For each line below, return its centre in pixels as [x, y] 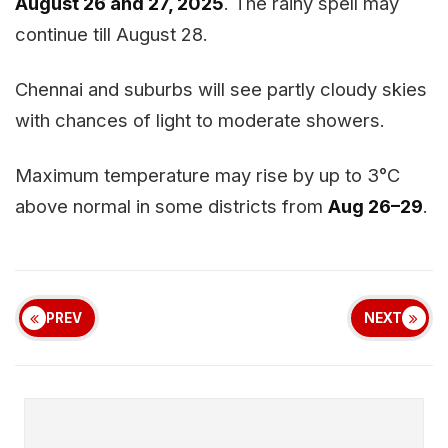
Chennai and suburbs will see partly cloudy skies [221, 88]
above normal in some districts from [171, 205]
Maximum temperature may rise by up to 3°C [207, 174]
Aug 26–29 [375, 205]
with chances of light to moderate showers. [200, 119]
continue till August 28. [111, 33]
